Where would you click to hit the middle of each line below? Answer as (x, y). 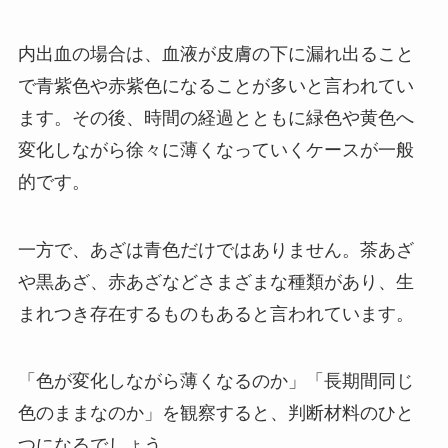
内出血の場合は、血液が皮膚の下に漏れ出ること (215, 53)
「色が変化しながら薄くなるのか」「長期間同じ (215, 381)
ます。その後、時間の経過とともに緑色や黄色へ (215, 117)
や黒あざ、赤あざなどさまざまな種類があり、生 (215, 281)
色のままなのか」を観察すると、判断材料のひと (215, 413)
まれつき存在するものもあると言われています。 (215, 313)
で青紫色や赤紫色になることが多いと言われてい (215, 85)
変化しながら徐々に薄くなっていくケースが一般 (215, 149)
